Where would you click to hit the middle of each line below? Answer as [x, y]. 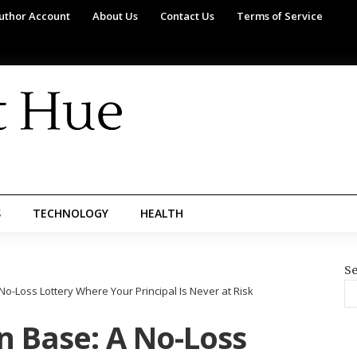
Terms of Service [280, 16]
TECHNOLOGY [71, 213]
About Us [115, 16]
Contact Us [187, 16]
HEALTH [162, 213]
